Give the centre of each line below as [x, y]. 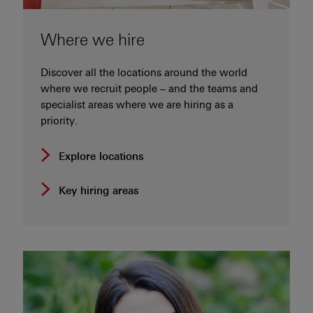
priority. [59, 121]
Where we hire [93, 40]
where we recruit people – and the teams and [149, 89]
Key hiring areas [99, 191]
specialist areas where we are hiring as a [137, 105]
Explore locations [101, 156]
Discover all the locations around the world [144, 73]
